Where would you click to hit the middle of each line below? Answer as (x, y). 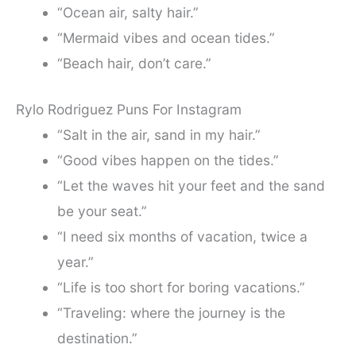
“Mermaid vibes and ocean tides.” (166, 38)
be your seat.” (102, 211)
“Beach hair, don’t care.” (134, 64)
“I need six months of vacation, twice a (182, 236)
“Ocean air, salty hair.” (128, 13)
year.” (75, 262)
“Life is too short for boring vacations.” (181, 287)
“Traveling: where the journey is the (171, 313)
